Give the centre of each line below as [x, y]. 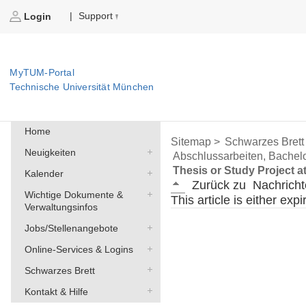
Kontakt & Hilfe [56, 291]
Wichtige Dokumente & [73, 195]
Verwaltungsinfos [61, 207]
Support [96, 16]
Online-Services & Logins [79, 249]
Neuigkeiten [50, 153]
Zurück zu [219, 185]
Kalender [44, 174]
